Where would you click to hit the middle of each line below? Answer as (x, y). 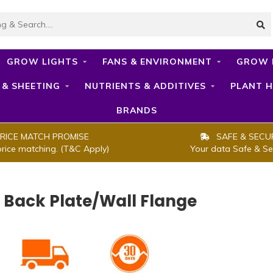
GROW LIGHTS (42, 62)
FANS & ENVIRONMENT (157, 62)
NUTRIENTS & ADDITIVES (145, 86)
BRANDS (136, 110)
